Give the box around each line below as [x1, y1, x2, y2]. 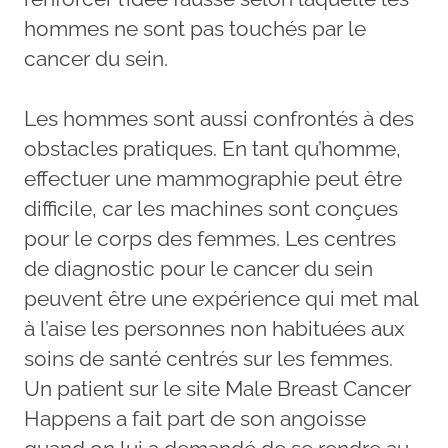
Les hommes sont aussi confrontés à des [24, 105, 414, 131]
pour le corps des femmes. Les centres [24, 225, 396, 251]
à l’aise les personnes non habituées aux [24, 315, 405, 341]
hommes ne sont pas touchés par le [24, 15, 366, 41]
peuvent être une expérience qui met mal [24, 285, 418, 311]
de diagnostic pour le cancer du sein [24, 255, 373, 281]
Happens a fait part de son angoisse [24, 405, 366, 431]
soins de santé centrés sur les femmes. [24, 345, 393, 371]
